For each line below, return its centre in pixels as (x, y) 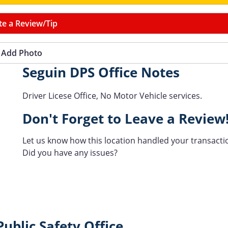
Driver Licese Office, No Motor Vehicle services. (112, 96)
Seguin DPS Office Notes (101, 73)
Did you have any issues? (70, 152)
